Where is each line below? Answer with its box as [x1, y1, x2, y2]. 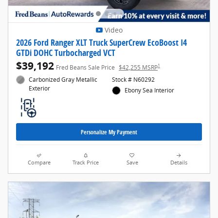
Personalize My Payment [81, 127, 137, 136]
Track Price [73, 159, 99, 166]
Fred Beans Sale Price [56, 63, 115, 72]
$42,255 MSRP [119, 63, 158, 72]
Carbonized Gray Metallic [29, 75, 98, 84]
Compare [28, 159, 51, 166]
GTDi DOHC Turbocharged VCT [16, 46, 115, 58]
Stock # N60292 [111, 75, 155, 84]
